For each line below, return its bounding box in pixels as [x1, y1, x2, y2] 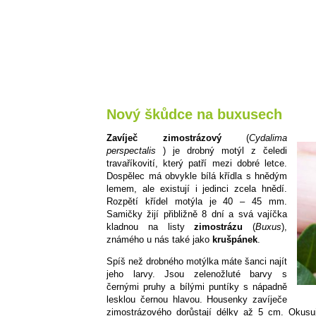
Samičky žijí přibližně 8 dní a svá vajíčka [107, 209, 287, 220]
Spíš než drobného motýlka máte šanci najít [107, 256, 287, 267]
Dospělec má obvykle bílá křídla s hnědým [107, 171, 287, 182]
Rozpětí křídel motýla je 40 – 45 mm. [107, 196, 287, 207]
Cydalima [249, 133, 287, 144]
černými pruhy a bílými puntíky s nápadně [107, 281, 287, 293]
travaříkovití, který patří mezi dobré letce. [107, 158, 287, 169]
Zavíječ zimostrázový [107, 133, 246, 144]
